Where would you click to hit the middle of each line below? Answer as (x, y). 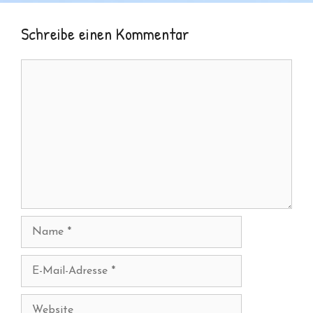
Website (41, 301)
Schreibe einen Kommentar (105, 33)
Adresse (40, 296)
